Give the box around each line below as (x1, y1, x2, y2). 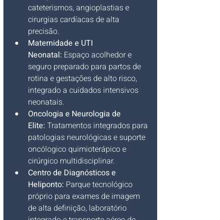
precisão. (28, 26, 59, 38)
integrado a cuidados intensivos (28, 84, 140, 97)
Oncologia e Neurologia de (28, 108, 123, 120)
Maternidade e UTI (28, 37, 95, 50)
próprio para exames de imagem (28, 191, 142, 203)
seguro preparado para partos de (28, 61, 143, 73)
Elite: (28, 120, 45, 132)
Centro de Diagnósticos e (28, 167, 118, 179)
